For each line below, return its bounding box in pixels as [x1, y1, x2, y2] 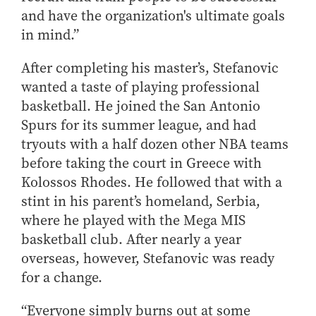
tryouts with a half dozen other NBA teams [21, 135, 288, 154]
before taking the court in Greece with [21, 154, 262, 173]
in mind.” [21, 25, 79, 44]
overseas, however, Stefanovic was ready [21, 249, 274, 268]
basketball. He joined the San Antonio [21, 97, 260, 116]
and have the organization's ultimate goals [21, 6, 285, 25]
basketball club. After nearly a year [21, 230, 241, 249]
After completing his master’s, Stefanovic [21, 59, 279, 78]
